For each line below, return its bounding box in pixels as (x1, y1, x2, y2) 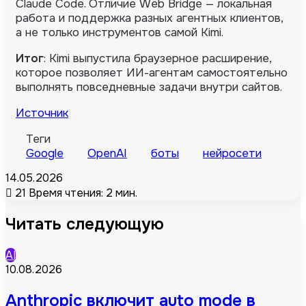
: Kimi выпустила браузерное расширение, (44, 51, 271, 66)
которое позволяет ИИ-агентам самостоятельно (16, 65, 288, 80)
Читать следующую (5, 213, 164, 234)
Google (26, 145, 64, 161)
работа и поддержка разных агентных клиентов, (16, 10, 283, 25)
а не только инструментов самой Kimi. (16, 25, 223, 40)
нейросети (203, 145, 262, 161)
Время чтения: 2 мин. (29, 185, 137, 200)
